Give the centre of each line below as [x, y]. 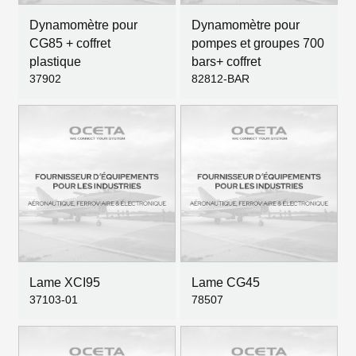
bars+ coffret [226, 62]
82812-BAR [221, 79]
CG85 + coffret [70, 43]
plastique [55, 62]
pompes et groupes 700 [258, 43]
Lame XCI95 [65, 282]
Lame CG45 [226, 282]
